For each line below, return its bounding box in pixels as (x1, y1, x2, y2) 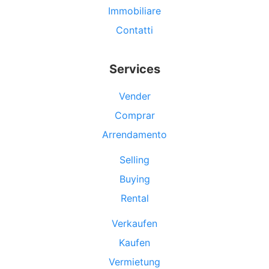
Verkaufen (112, 217, 157, 230)
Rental (120, 192, 149, 205)
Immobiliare (108, 5, 161, 17)
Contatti (116, 24, 153, 37)
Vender (118, 90, 151, 103)
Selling (119, 154, 150, 166)
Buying (119, 173, 150, 186)
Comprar (114, 109, 155, 122)
